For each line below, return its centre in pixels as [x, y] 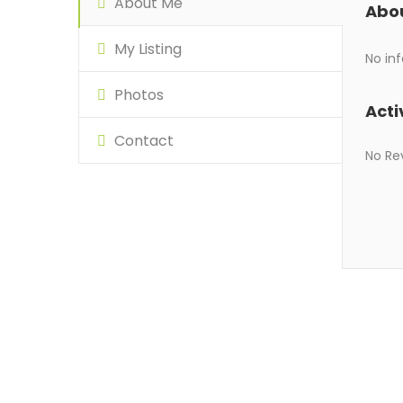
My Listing [146, 49]
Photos [137, 95]
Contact [142, 141]
